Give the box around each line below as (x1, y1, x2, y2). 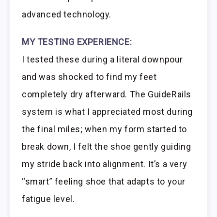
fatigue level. (22, 193, 75, 204)
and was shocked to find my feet (22, 71, 157, 82)
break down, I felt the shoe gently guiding (22, 141, 191, 152)
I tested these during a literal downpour (22, 54, 184, 64)
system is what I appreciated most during (22, 106, 193, 117)
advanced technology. (22, 9, 112, 19)
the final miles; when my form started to (22, 124, 187, 134)
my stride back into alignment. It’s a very (22, 158, 187, 169)
